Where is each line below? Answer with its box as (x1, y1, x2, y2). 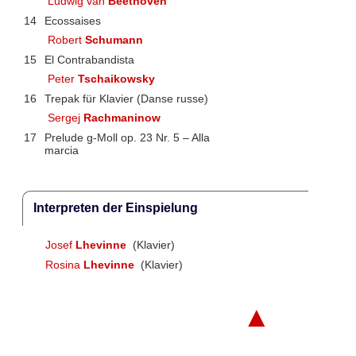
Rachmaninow (83, 111, 161, 125)
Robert (48, 33, 86, 47)
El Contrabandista (44, 52, 134, 66)
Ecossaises (44, 14, 101, 27)
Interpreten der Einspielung (33, 201, 198, 215)
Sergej (48, 111, 84, 125)
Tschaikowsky (78, 72, 156, 86)
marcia (44, 143, 79, 157)
